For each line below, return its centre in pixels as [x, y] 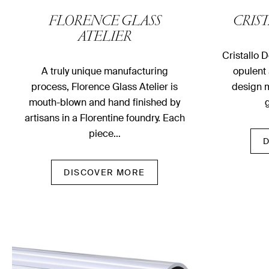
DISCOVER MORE [104, 173]
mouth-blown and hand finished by [104, 103]
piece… [104, 134]
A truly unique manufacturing [104, 71]
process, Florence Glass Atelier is [104, 87]
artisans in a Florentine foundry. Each [104, 118]
